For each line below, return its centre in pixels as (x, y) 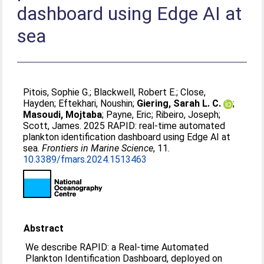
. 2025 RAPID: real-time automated (153, 126)
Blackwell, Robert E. (135, 92)
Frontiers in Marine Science (98, 148)
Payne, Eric (129, 115)
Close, (193, 92)
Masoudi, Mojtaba (63, 115)
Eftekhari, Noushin (96, 103)
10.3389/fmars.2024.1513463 (85, 159)
